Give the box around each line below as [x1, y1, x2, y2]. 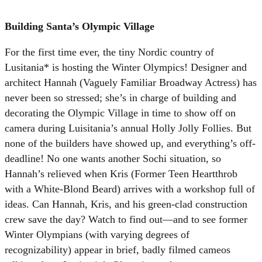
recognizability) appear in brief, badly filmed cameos [5, 243, 230, 256]
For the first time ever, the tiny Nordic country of [5, 46, 214, 58]
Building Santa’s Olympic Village [5, 20, 154, 32]
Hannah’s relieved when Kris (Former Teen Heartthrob [5, 167, 237, 180]
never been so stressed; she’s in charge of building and [5, 91, 236, 104]
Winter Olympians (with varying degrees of [5, 228, 189, 240]
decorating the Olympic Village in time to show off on [5, 106, 236, 119]
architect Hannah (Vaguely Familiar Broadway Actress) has [5, 76, 257, 88]
